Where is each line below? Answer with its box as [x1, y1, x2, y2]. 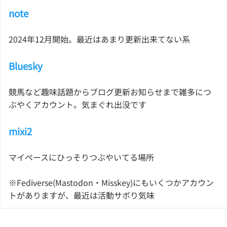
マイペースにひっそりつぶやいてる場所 [9, 150, 154, 163]
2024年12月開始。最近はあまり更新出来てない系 [9, 32, 190, 45]
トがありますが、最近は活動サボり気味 [9, 188, 155, 201]
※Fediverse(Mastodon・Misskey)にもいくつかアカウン [9, 176, 214, 188]
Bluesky [9, 58, 43, 72]
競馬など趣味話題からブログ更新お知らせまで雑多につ [9, 85, 211, 98]
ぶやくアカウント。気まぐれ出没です [9, 98, 146, 110]
